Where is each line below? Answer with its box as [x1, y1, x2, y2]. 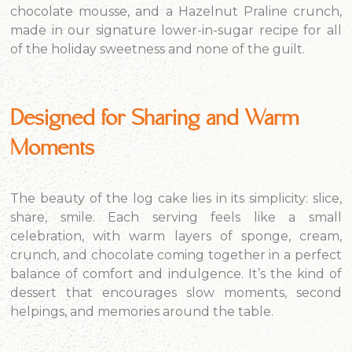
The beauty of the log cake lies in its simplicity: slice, [10, 191, 342, 206]
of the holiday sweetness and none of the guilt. [10, 42, 306, 57]
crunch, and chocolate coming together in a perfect [10, 247, 342, 262]
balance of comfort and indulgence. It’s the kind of [10, 266, 342, 281]
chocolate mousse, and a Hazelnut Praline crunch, [10, 4, 342, 19]
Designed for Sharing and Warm [10, 106, 299, 136]
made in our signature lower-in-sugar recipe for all [10, 23, 342, 38]
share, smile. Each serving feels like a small [10, 210, 342, 225]
